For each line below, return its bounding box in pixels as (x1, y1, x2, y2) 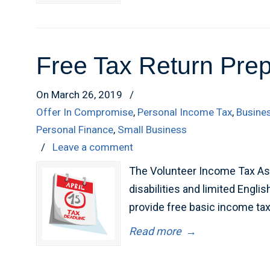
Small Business (118, 124, 187, 136)
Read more (129, 225, 182, 237)
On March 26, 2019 (36, 89, 125, 101)
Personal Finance (36, 124, 114, 136)
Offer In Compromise (36, 106, 134, 118)
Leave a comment (52, 141, 134, 153)
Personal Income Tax (137, 106, 233, 118)
